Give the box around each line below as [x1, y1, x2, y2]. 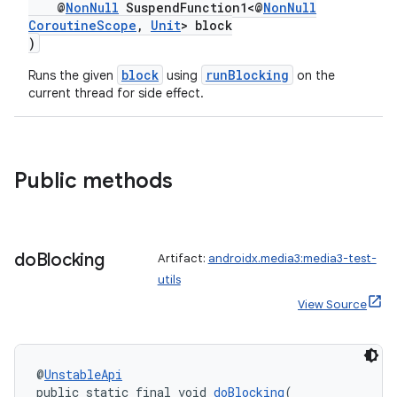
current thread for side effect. [28, 85, 204, 101]
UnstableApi [44, 366, 122, 383]
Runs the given [28, 67, 117, 83]
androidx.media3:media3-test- [207, 251, 377, 266]
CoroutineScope [28, 17, 136, 34]
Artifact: [157, 251, 208, 266]
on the [293, 67, 335, 83]
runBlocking [206, 66, 289, 83]
